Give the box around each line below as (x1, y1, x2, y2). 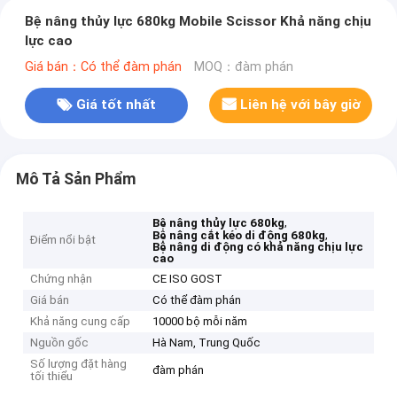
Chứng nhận (30, 272, 93, 286)
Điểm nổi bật (30, 233, 97, 247)
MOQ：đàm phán (193, 58, 293, 74)
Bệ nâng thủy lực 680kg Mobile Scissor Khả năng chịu (24, 13, 371, 30)
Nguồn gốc (30, 336, 90, 350)
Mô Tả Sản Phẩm (15, 169, 136, 188)
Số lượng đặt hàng (30, 357, 128, 371)
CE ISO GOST (152, 272, 223, 286)
